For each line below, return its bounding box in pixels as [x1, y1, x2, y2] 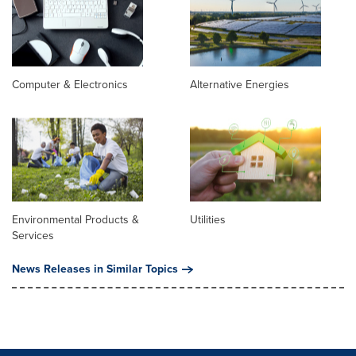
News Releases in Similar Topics [12, 261, 178, 278]
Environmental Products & [12, 211, 139, 229]
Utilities [190, 211, 226, 229]
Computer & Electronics [12, 76, 128, 94]
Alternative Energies [190, 76, 289, 94]
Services [12, 227, 54, 245]
